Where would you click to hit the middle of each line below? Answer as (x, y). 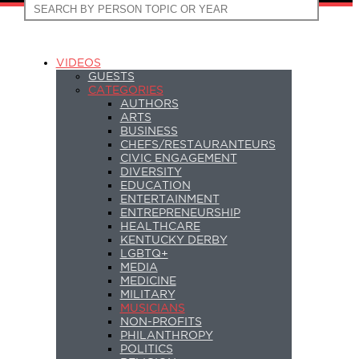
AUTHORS (149, 104)
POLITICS (146, 349)
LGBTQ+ (144, 254)
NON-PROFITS (161, 322)
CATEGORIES (125, 90)
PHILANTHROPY (166, 335)
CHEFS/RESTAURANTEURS (198, 145)
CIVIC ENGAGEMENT (178, 158)
